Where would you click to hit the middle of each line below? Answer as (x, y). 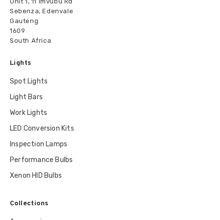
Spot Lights (29, 82)
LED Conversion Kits (42, 129)
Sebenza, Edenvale (42, 11)
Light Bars (26, 97)
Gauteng (24, 21)
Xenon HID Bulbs (36, 176)
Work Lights (29, 113)
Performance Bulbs (41, 160)
